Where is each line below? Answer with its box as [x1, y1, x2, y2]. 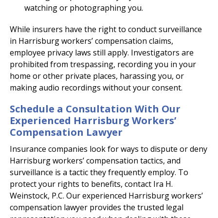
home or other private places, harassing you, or [10, 71, 184, 82]
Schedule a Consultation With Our [10, 102, 181, 116]
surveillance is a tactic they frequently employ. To [10, 167, 188, 178]
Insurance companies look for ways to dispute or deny [10, 144, 207, 155]
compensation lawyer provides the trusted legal [10, 202, 183, 213]
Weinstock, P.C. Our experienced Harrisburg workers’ [10, 190, 203, 201]
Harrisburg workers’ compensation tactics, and [10, 155, 181, 166]
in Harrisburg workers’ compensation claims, [10, 36, 173, 47]
